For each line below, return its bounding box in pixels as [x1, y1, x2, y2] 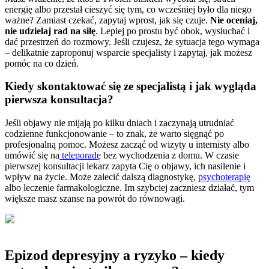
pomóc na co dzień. [5, 58, 79, 68]
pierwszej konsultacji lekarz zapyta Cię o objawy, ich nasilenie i [5, 161, 246, 172]
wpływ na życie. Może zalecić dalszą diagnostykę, [5, 172, 198, 183]
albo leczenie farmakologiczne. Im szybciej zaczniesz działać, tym [5, 183, 254, 193]
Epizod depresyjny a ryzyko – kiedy [5, 247, 225, 263]
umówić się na [5, 150, 59, 161]
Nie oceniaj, [210, 14, 258, 25]
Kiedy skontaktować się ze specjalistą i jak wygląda [5, 80, 256, 93]
